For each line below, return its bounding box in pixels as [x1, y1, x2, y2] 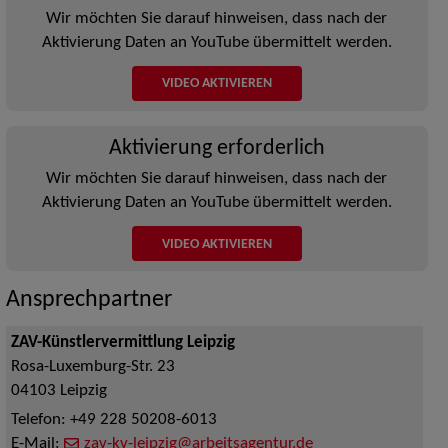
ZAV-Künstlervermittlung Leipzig [10, 335, 235, 352]
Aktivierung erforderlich [108, 136, 325, 160]
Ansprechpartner [5, 288, 172, 313]
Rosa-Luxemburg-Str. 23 [10, 359, 175, 376]
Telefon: [10, 412, 70, 429]
